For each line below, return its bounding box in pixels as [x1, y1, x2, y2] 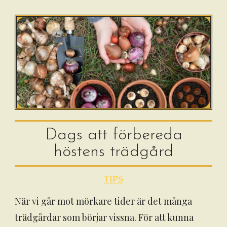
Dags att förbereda [45, 127, 182, 143]
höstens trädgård [54, 143, 173, 160]
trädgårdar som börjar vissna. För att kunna [15, 211, 194, 223]
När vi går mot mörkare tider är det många [15, 195, 192, 207]
